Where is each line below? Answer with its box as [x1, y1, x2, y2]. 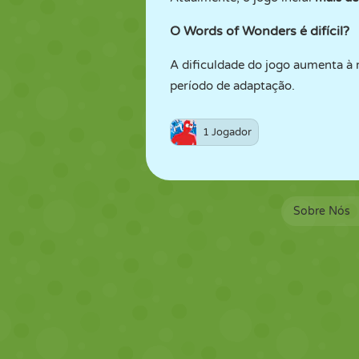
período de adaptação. [170, 79, 295, 93]
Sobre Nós [292, 204, 350, 218]
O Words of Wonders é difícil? [170, 23, 349, 39]
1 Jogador [203, 126, 252, 139]
